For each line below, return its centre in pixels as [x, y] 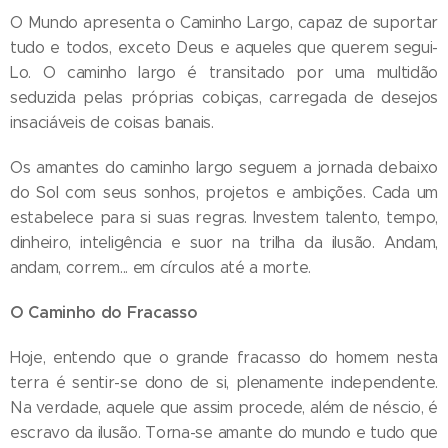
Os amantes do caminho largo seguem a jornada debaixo [224, 167]
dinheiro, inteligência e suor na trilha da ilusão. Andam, [224, 242]
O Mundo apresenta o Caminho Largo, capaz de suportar [224, 22]
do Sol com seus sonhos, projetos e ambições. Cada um [224, 192]
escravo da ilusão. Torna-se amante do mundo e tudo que [224, 432]
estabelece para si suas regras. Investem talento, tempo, [224, 217]
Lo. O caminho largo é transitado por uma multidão [224, 72]
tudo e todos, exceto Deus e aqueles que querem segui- [224, 47]
